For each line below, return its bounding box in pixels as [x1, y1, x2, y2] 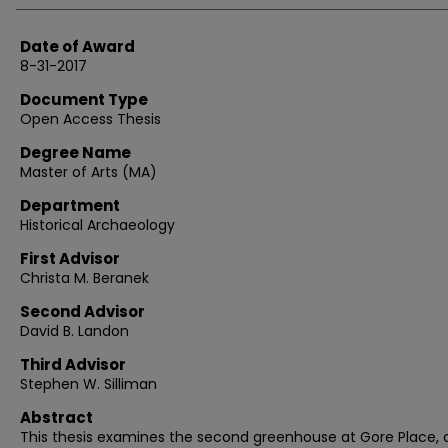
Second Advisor [20, 301, 145, 322]
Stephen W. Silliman [20, 374, 157, 394]
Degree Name [20, 142, 131, 163]
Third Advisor [20, 354, 126, 375]
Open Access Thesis [20, 109, 161, 129]
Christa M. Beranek [20, 268, 149, 288]
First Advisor [20, 248, 120, 269]
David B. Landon [20, 321, 129, 341]
